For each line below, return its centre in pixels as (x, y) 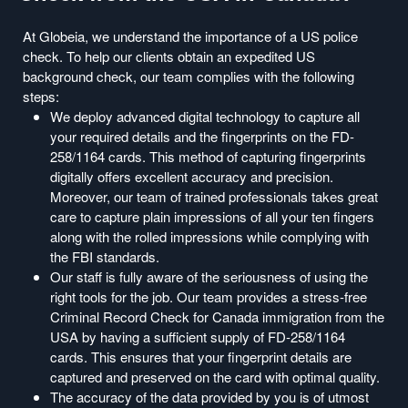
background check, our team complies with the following (189, 76)
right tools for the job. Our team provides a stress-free (209, 296)
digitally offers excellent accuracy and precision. (192, 176)
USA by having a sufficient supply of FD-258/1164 (198, 336)
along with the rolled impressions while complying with (209, 236)
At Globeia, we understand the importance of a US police (190, 36)
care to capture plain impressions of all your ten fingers (212, 216)
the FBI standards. (105, 256)
